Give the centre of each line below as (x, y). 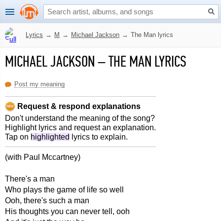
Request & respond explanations (78, 106)
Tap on (18, 137)
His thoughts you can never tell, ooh (67, 211)
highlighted (50, 137)
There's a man (30, 179)
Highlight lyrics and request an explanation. (80, 128)
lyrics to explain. (99, 137)
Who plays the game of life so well (64, 190)
